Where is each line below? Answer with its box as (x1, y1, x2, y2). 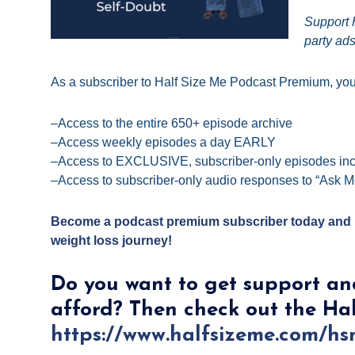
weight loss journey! (51, 234, 172, 248)
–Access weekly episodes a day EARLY (51, 136, 276, 150)
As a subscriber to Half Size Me (51, 75, 230, 90)
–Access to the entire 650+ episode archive (51, 116, 292, 131)
